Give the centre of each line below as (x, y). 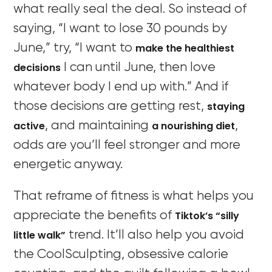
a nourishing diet (194, 126)
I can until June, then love (138, 67)
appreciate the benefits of (94, 216)
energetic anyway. (70, 165)
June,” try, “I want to (75, 48)
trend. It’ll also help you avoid (155, 235)
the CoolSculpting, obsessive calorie (121, 254)
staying (226, 106)
